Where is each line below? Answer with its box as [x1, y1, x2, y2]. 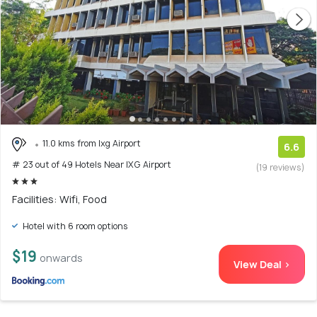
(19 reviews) [256, 161, 305, 174]
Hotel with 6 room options [21, 219, 128, 232]
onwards [40, 250, 83, 265]
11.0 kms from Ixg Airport [42, 137, 141, 150]
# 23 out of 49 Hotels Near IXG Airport [12, 158, 171, 171]
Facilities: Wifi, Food [12, 192, 107, 206]
